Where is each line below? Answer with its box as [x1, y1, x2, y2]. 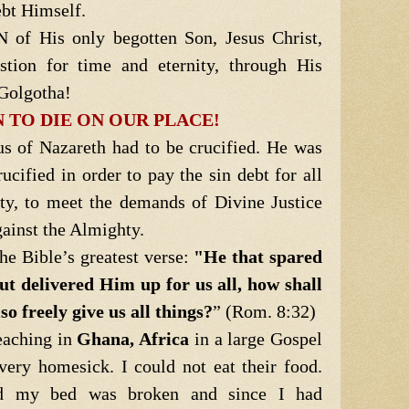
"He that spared [194, 246, 323, 267]
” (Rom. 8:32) [213, 300, 316, 321]
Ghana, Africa [77, 328, 190, 349]
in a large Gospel [189, 328, 323, 349]
